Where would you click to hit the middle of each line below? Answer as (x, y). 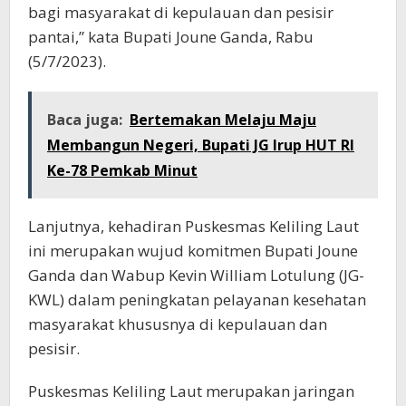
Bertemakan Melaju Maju (223, 120)
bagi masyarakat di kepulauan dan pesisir (181, 12)
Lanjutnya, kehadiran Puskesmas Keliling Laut (193, 226)
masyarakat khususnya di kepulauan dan (178, 324)
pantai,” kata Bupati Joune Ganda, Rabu (171, 37)
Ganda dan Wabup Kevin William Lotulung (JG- (196, 275)
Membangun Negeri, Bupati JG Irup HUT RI (201, 145)
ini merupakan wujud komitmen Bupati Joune (193, 251)
